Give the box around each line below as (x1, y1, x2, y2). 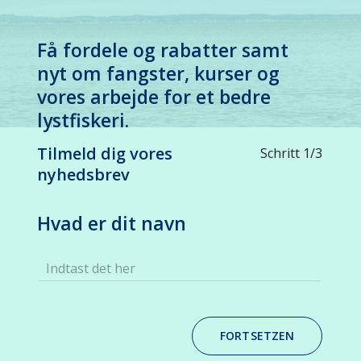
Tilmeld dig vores (37, 142, 172, 164)
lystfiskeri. (37, 107, 129, 134)
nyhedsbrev (37, 163, 130, 185)
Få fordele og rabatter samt (37, 37, 288, 64)
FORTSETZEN (220, 327, 295, 343)
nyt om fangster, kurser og (37, 60, 280, 87)
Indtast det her (46, 259, 135, 277)
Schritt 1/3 (260, 143, 322, 162)
